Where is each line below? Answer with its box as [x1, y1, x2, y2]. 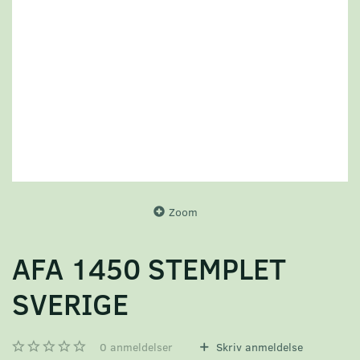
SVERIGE [12, 283, 129, 323]
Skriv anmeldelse [213, 338, 303, 354]
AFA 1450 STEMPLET [12, 247, 286, 288]
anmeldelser [107, 338, 173, 354]
